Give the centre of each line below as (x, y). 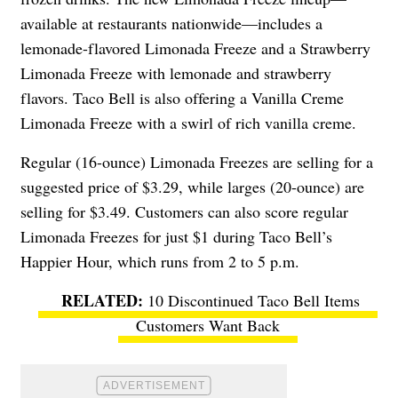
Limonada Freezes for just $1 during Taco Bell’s (176, 236)
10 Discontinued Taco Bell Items (254, 300)
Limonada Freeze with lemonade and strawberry (176, 72)
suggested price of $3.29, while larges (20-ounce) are (192, 186)
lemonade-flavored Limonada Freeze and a (160, 48)
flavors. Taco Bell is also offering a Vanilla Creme (182, 97)
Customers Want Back (208, 325)
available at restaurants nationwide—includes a (171, 23)
